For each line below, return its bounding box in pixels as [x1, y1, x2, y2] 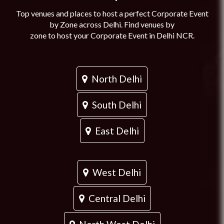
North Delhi [87, 73, 142, 85]
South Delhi [88, 99, 141, 111]
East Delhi [90, 125, 139, 137]
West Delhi [88, 166, 141, 178]
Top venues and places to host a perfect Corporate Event [15, 8, 208, 18]
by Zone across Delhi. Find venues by [49, 19, 174, 29]
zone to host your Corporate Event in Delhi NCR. [29, 30, 194, 40]
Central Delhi [84, 192, 145, 204]
